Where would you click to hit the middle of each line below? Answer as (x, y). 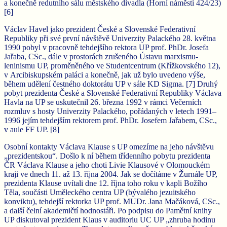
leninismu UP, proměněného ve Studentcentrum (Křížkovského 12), (112, 66)
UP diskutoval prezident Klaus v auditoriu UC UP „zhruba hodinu (110, 220)
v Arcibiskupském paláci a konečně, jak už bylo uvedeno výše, (105, 75)
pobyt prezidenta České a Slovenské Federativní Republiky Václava (113, 93)
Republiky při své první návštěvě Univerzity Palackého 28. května (110, 39)
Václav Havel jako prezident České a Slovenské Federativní (100, 29)
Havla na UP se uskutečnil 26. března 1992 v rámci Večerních (103, 102)
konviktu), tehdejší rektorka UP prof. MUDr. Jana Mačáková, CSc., (112, 202)
